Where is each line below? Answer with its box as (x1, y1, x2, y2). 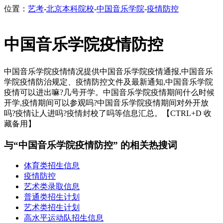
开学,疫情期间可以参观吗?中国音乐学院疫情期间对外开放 (4, 98, 209, 107)
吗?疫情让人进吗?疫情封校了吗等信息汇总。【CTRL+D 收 (4, 109, 212, 117)
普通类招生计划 (24, 193, 80, 202)
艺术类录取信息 (24, 182, 80, 191)
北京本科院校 (46, 4, 94, 13)
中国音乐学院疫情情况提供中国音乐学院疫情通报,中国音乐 (4, 67, 213, 76)
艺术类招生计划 (24, 203, 80, 212)
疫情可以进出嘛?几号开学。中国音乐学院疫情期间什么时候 (4, 88, 215, 97)
